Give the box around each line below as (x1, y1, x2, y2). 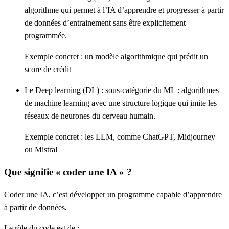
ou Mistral (25, 145, 57, 154)
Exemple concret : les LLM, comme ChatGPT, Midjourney (25, 132, 215, 142)
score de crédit (25, 65, 71, 74)
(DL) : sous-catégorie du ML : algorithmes (81, 86, 219, 95)
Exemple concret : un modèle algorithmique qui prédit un (25, 52, 208, 61)
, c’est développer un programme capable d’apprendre (49, 190, 222, 199)
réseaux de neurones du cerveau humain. (25, 111, 155, 121)
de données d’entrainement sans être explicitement (25, 18, 186, 28)
